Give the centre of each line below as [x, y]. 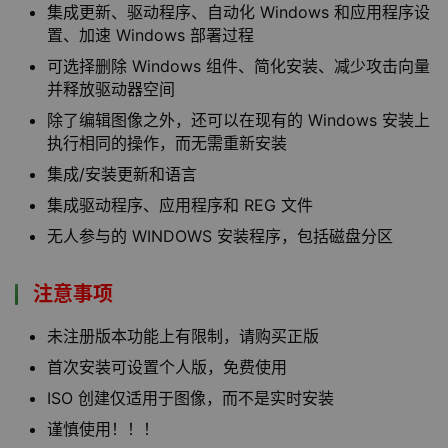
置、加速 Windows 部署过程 [150, 35]
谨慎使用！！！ [103, 429]
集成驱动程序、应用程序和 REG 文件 [180, 205]
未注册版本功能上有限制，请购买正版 [183, 336]
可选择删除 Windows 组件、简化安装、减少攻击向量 [238, 66]
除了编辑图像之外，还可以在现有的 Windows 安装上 [238, 120]
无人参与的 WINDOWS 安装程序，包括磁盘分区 [220, 236]
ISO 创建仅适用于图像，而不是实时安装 [190, 398]
